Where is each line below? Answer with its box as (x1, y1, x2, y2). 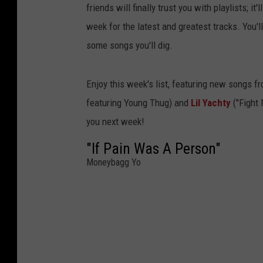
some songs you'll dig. (86, 39, 173, 52)
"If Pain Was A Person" (86, 140, 221, 158)
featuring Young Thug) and (86, 97, 191, 109)
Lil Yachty (191, 97, 231, 109)
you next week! (86, 116, 144, 128)
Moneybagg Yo (86, 157, 141, 168)
